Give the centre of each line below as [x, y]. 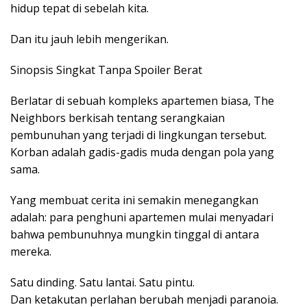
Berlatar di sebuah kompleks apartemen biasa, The [142, 101]
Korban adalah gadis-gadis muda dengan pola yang [142, 152]
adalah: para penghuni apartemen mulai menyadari [142, 218]
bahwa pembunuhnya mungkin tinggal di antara [135, 235]
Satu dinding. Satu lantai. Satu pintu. [102, 283]
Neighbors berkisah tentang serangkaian [118, 118]
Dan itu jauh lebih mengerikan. [89, 39]
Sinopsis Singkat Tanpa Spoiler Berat [106, 70]
